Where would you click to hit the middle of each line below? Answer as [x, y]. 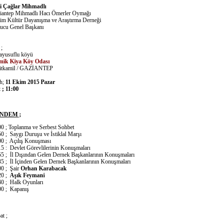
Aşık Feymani [27, 175]
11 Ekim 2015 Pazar [30, 82]
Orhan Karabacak [43, 168]
